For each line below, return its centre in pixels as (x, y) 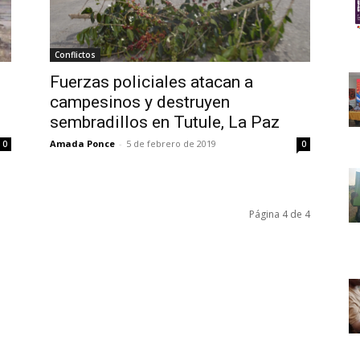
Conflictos (75, 54)
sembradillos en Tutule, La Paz (165, 122)
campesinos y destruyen (140, 102)
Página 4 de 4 (280, 214)
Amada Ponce (82, 143)
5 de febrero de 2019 (171, 143)
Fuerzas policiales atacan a (151, 82)
